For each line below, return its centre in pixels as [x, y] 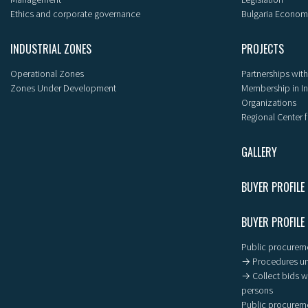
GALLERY [259, 152]
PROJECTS [263, 48]
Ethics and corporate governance [75, 13]
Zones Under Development [63, 88]
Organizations [269, 102]
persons [257, 290]
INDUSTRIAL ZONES [51, 48]
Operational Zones [47, 73]
